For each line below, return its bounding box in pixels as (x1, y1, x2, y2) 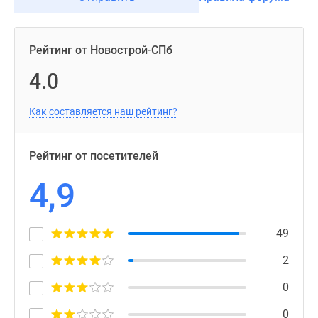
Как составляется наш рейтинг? (29, 106, 177, 117)
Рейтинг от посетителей (29, 149, 158, 163)
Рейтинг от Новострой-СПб (29, 43, 172, 57)
